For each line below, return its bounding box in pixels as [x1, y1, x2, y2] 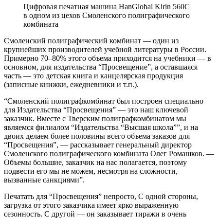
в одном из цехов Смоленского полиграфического [23, 11, 190, 20]
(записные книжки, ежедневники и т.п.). [4, 80, 139, 89]
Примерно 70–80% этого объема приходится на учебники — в [4, 54, 211, 63]
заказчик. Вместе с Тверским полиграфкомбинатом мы [4, 114, 186, 123]
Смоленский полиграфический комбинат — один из [4, 36, 179, 45]
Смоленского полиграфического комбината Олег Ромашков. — [4, 149, 214, 158]
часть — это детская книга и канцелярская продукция [4, 72, 183, 80]
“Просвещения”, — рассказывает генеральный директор [4, 141, 192, 149]
